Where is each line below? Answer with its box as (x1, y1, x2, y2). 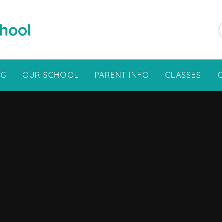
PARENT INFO (95, 70, 150, 80)
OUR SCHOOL (22, 70, 79, 80)
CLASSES (165, 70, 202, 80)
